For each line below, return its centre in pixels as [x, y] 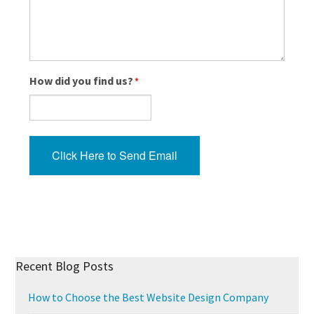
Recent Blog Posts [65, 266]
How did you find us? [82, 81]
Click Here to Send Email [115, 156]
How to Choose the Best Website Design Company [148, 298]
